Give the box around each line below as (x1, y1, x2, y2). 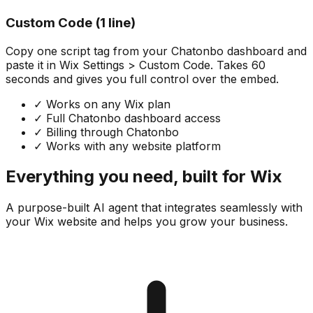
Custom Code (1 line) (6, 14, 136, 31)
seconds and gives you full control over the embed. (6, 71, 279, 86)
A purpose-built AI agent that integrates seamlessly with (6, 201, 303, 215)
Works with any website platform (43, 138, 221, 153)
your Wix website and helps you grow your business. (6, 214, 288, 229)
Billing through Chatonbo (43, 124, 179, 139)
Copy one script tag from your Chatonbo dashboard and (6, 43, 307, 58)
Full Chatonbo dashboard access (43, 110, 221, 125)
